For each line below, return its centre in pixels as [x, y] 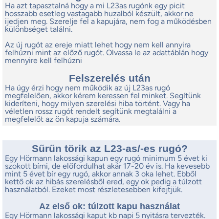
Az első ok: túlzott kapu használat [109, 207]
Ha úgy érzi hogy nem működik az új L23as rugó [88, 88]
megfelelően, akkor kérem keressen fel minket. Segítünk [103, 96]
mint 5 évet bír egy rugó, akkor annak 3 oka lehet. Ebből [101, 174]
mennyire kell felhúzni [44, 61]
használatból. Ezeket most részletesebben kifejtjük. [94, 190]
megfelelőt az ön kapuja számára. [63, 119]
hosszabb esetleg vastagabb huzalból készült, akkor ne [99, 14]
